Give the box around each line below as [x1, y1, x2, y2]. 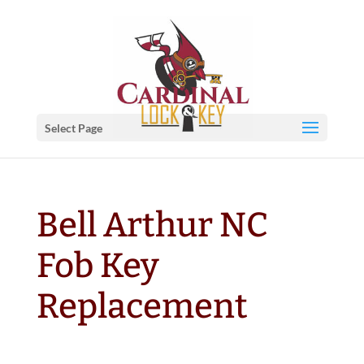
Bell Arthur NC [36, 205, 268, 245]
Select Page [44, 121, 102, 135]
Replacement [36, 286, 248, 327]
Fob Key [36, 245, 159, 286]
